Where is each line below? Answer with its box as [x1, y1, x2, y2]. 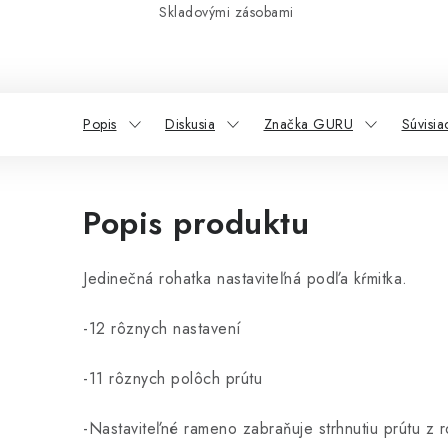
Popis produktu [83, 200, 309, 246]
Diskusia [165, 114, 215, 134]
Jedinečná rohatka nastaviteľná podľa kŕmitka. [83, 267, 408, 290]
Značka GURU [263, 114, 353, 134]
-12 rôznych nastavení [83, 317, 242, 340]
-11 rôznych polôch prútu [83, 367, 262, 390]
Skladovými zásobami [159, 2, 294, 22]
